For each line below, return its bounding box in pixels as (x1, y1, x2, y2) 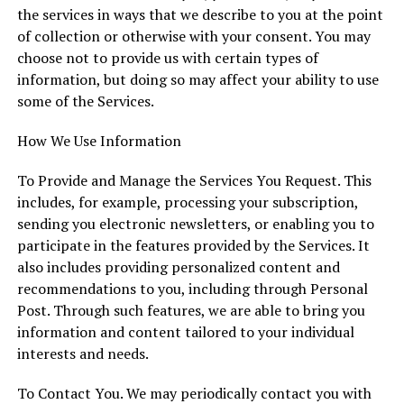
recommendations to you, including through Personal (16, 279, 368, 298)
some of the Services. (16, 91, 154, 111)
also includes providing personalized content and (16, 257, 340, 277)
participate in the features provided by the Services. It (16, 235, 370, 255)
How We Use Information (16, 131, 181, 151)
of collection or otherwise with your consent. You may (16, 26, 371, 46)
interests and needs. (16, 344, 149, 363)
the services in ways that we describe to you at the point (16, 5, 383, 24)
